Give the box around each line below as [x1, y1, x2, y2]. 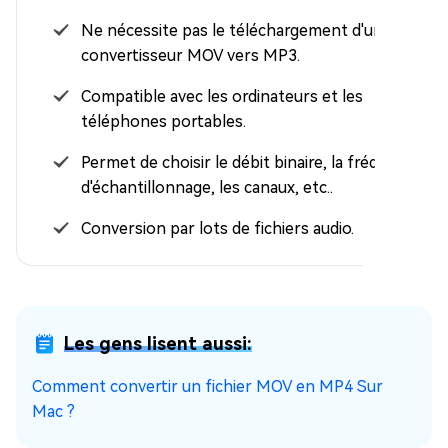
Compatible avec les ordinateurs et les [81, 87, 363, 107]
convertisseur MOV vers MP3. [81, 46, 300, 66]
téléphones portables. [81, 112, 246, 132]
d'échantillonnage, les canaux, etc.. [81, 178, 333, 198]
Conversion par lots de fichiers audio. [81, 219, 354, 239]
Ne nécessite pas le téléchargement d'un [81, 21, 383, 41]
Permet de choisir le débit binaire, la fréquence [81, 153, 423, 173]
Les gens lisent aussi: [64, 333, 252, 355]
